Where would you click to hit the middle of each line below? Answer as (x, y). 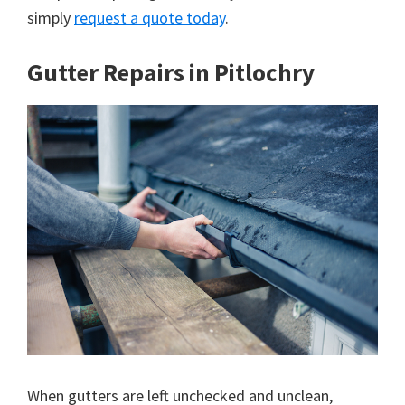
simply (51, 18)
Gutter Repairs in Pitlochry (171, 73)
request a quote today (150, 18)
